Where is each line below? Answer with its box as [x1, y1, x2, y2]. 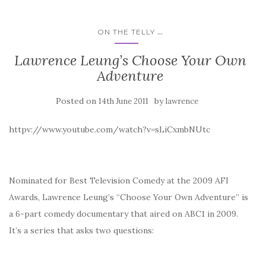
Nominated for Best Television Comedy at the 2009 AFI [9, 175, 229, 186]
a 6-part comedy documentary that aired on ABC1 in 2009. [9, 208, 238, 219]
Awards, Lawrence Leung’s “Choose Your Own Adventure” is [9, 192, 248, 202]
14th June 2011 [99, 96, 148, 106]
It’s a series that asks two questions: [9, 225, 154, 236]
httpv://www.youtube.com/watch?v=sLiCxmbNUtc [9, 124, 210, 135]
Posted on [56, 96, 99, 106]
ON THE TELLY [97, 27, 155, 36]
